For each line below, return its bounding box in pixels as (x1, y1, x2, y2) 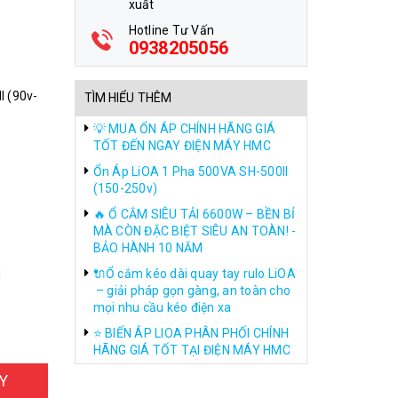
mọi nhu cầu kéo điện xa (92, 300, 232, 314)
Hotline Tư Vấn (128, 23, 214, 37)
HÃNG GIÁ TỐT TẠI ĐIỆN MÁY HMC (92, 343, 291, 357)
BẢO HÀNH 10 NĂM (92, 241, 203, 255)
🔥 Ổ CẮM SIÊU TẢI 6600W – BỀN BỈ (92, 207, 296, 221)
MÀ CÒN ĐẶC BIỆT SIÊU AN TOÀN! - (92, 224, 297, 238)
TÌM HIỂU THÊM (84, 91, 172, 105)
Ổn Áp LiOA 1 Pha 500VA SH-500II (92, 164, 289, 179)
